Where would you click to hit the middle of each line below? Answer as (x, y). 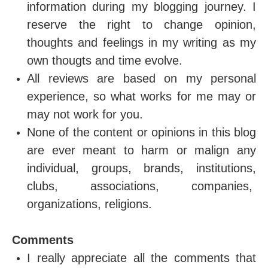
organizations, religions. (89, 204)
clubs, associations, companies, (141, 186)
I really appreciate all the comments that (141, 258)
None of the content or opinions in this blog (141, 132)
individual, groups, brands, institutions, (141, 168)
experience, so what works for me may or (141, 96)
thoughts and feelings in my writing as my (141, 42)
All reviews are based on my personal (141, 78)
